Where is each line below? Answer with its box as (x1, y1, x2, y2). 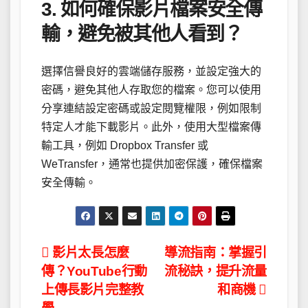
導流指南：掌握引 (164, 245, 267, 260)
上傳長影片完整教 (41, 282, 144, 297)
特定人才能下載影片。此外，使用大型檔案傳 (41, 120, 261, 133)
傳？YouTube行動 (41, 263, 147, 278)
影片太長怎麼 (49, 245, 129, 260)
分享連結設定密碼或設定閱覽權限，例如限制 (41, 102, 261, 114)
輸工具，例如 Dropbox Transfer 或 (41, 139, 208, 151)
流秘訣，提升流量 (164, 263, 267, 278)
